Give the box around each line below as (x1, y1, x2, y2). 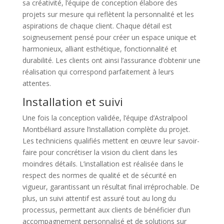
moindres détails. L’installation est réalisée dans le (22, 158, 183, 168)
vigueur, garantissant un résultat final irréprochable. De (22, 181, 199, 191)
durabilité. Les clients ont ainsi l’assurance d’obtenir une (22, 55, 200, 65)
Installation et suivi (22, 93, 123, 109)
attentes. (22, 78, 51, 88)
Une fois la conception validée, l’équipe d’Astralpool (22, 112, 187, 122)
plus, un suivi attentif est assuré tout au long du (22, 193, 176, 203)
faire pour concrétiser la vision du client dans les (22, 147, 177, 157)
